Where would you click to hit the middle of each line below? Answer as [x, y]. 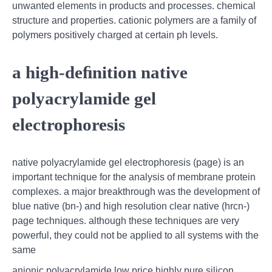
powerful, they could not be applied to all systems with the [135, 236]
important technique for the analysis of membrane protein [134, 177]
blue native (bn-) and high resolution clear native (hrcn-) [131, 206]
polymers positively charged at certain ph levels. [115, 35]
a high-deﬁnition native [100, 73]
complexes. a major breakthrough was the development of [136, 192]
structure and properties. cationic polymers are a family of [134, 20]
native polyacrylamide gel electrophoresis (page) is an [128, 163]
